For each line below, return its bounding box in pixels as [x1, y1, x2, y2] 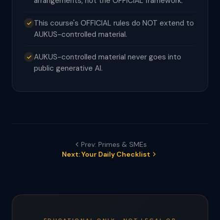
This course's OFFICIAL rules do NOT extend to [34, 18, 194, 28]
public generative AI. [34, 63, 103, 73]
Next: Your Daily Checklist [62, 150, 150, 159]
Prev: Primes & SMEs [81, 140, 147, 149]
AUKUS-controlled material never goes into [34, 52, 181, 62]
